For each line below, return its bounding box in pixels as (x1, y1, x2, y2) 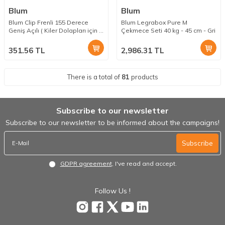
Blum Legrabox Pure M (121, 19, 187, 27)
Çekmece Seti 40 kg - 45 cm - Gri (121, 27, 215, 35)
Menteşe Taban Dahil (9, 35, 71, 43)
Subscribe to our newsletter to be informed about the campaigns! (6, 118, 219, 128)
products (129, 73, 158, 81)
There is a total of (67, 73, 122, 81)
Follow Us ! (94, 186, 131, 196)
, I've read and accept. (111, 160, 177, 168)
